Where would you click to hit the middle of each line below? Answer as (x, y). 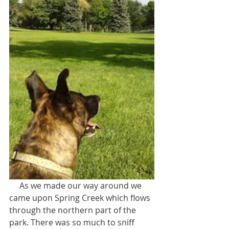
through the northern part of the (74, 210)
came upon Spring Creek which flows (81, 198)
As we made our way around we (14, 186)
